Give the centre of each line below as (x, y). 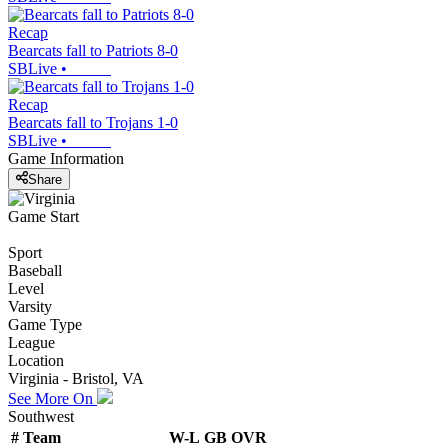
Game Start (43, 216)
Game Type (45, 324)
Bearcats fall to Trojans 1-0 (93, 123)
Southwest (41, 416)
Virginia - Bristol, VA (76, 378)
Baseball (35, 270)
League (31, 342)
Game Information (66, 159)
